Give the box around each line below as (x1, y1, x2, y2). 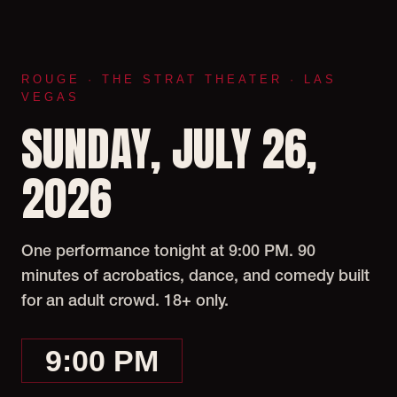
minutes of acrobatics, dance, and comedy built (21, 269, 370, 284)
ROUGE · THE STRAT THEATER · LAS (21, 73, 337, 86)
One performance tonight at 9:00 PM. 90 (21, 245, 315, 259)
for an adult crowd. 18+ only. (21, 294, 229, 308)
